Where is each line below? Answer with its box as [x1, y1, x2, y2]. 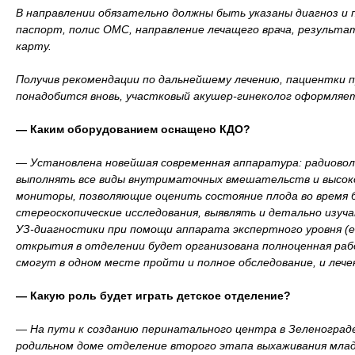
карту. [16, 40, 52, 52]
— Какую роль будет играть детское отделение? [16, 289, 291, 302]
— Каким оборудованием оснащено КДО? [16, 123, 250, 136]
